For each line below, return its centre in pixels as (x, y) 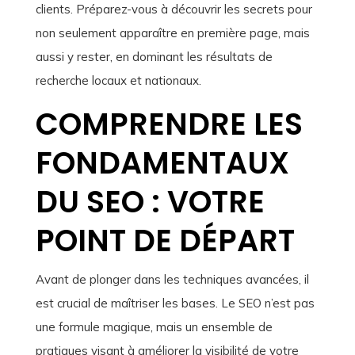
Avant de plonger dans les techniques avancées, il (172, 280)
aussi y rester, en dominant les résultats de (154, 57)
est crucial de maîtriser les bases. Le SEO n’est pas (175, 303)
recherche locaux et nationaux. (118, 81)
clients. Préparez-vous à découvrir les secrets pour (174, 10)
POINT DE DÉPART (165, 241)
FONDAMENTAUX (162, 163)
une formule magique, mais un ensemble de (154, 327)
